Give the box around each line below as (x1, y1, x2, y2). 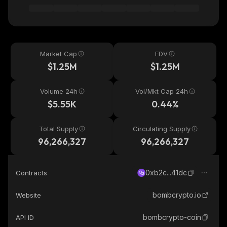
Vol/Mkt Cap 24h (135, 87, 188, 95)
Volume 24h (40, 87, 78, 95)
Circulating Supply (132, 125, 191, 133)
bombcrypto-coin (143, 213, 201, 221)
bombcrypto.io (153, 191, 201, 199)
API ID (16, 213, 34, 221)
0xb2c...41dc (145, 168, 187, 177)
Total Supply (39, 125, 78, 133)
